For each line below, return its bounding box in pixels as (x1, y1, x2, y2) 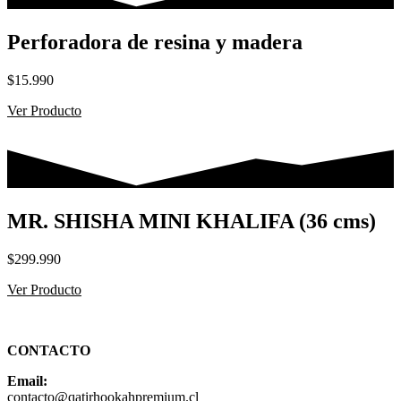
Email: (7, 373, 47, 389)
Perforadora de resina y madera (7, 30, 303, 55)
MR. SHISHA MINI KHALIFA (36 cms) (7, 209, 376, 234)
